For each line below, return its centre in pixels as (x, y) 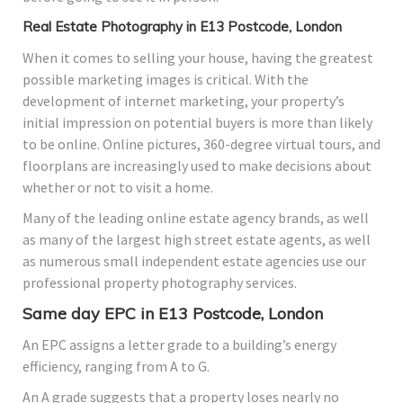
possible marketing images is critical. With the (166, 80)
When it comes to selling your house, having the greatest (198, 58)
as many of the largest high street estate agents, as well (197, 240)
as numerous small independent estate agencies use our (194, 261)
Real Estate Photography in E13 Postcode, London (182, 27)
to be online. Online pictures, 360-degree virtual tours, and (201, 144)
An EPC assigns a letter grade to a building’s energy (179, 345)
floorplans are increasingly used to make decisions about (197, 166)
